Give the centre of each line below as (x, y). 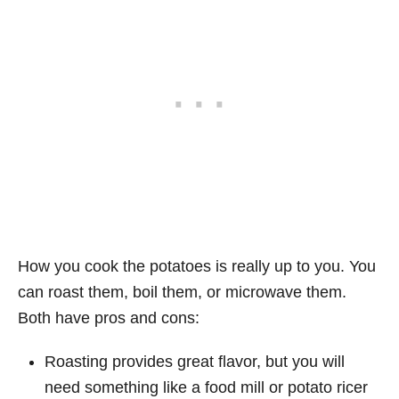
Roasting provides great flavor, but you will (195, 361)
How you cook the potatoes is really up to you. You (197, 266)
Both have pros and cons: (109, 318)
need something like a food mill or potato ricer (206, 387)
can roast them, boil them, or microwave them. (182, 292)
